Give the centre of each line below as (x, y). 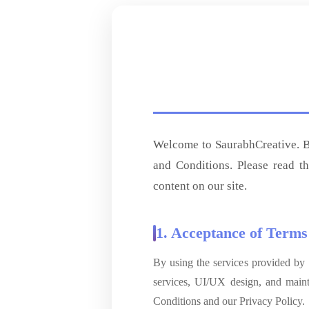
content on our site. (200, 186)
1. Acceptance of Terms (232, 232)
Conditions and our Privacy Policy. (229, 301)
